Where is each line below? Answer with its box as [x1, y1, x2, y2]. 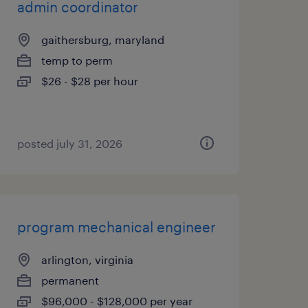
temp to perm [41, 54, 113, 67]
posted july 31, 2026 [16, 137, 122, 150]
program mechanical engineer [16, 219, 216, 235]
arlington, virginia [41, 253, 133, 266]
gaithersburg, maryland [41, 33, 164, 46]
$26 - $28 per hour [41, 74, 138, 87]
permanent [41, 274, 99, 287]
